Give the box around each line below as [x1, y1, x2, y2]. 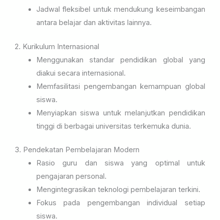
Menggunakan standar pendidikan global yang [36, 55, 205, 64]
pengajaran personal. [36, 172, 107, 181]
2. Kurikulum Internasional [15, 42, 99, 51]
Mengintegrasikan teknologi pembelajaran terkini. [36, 185, 200, 194]
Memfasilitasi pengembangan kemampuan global [36, 82, 205, 91]
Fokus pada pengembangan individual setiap [36, 198, 205, 208]
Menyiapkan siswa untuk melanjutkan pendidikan [36, 108, 205, 117]
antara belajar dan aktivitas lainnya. [36, 18, 152, 27]
